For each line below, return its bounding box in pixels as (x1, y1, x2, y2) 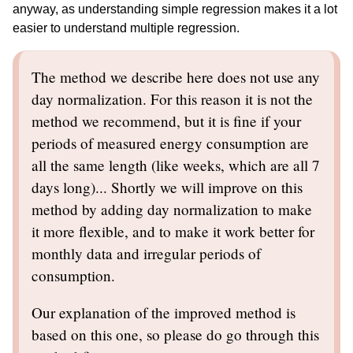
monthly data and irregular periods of (32, 243, 261, 263)
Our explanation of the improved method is (32, 303, 295, 323)
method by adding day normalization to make (32, 199, 312, 219)
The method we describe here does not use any (32, 66, 320, 87)
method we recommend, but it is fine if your (32, 110, 301, 131)
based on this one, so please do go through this (32, 325, 319, 345)
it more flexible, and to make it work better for (32, 221, 314, 241)
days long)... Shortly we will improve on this (32, 176, 303, 197)
